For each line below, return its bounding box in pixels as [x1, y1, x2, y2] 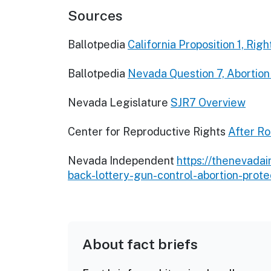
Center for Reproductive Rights [68, 125, 226, 139]
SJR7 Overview [171, 96, 246, 109]
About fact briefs [82, 236, 198, 253]
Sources [68, 7, 123, 24]
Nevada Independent [68, 154, 174, 168]
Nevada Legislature [68, 96, 168, 109]
